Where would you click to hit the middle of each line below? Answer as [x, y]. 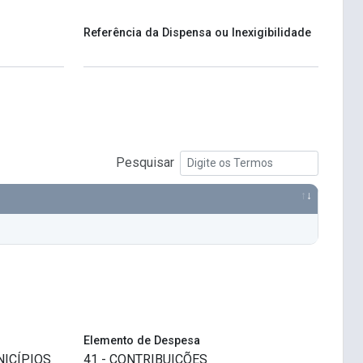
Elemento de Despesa [141, 341]
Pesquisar [145, 163]
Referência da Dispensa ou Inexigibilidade [197, 33]
